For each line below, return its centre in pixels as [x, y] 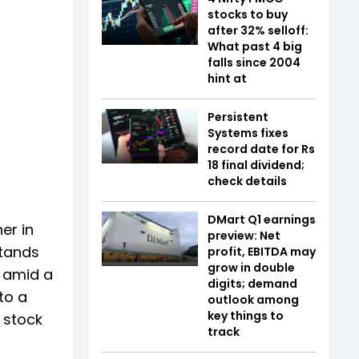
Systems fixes [248, 133]
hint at [227, 79]
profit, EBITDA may [262, 252]
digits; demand [252, 284]
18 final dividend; [256, 165]
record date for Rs [261, 149]
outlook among [253, 300]
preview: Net [244, 236]
